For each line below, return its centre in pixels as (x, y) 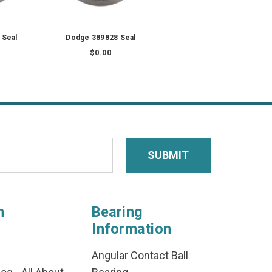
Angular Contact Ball (140, 256)
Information (132, 229)
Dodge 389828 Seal (101, 38)
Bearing (117, 212)
